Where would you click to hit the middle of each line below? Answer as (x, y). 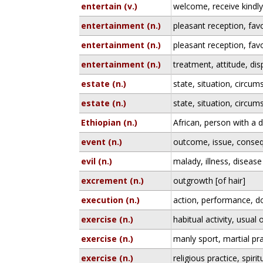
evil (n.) (97, 161)
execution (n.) (111, 200)
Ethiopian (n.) (109, 122)
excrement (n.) (113, 181)
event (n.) (102, 142)
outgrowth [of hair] (210, 181)
